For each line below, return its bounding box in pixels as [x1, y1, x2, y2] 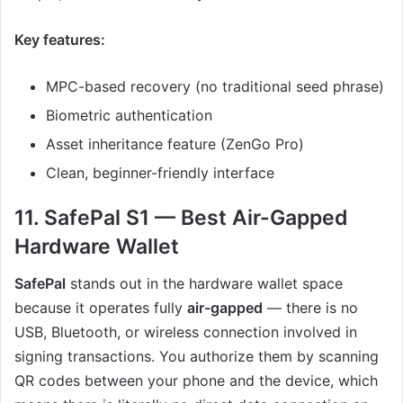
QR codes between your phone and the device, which [14, 371, 378, 390]
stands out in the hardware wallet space [66, 273, 343, 292]
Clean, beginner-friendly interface [46, 164, 274, 183]
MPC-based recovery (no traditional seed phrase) [46, 77, 384, 96]
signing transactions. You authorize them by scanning [14, 346, 379, 365]
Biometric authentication [46, 106, 212, 125]
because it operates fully [14, 298, 187, 317]
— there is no [263, 298, 358, 317]
